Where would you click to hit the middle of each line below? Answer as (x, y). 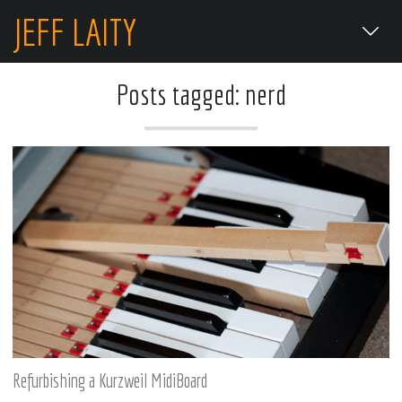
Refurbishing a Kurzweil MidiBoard (110, 380)
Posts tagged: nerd (201, 94)
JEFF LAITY (74, 31)
